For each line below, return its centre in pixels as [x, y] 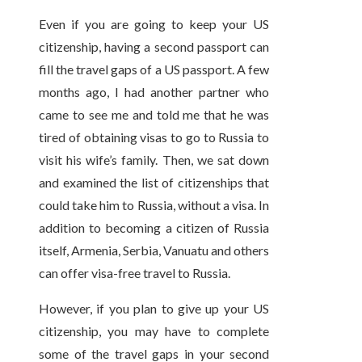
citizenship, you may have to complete [154, 331]
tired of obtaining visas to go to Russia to [154, 137]
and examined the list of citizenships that [154, 183]
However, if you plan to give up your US [154, 309]
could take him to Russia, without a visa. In [154, 205]
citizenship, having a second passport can [154, 47]
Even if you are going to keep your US [154, 24]
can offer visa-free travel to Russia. [135, 273]
